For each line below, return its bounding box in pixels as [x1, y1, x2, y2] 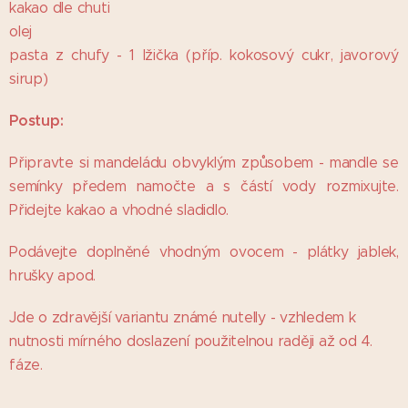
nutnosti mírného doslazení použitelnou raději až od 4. [9, 332, 373, 350]
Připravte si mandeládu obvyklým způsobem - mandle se [9, 154, 399, 171]
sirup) [9, 70, 48, 87]
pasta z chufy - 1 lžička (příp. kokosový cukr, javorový [9, 46, 399, 64]
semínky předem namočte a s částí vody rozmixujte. [9, 178, 399, 195]
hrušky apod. [9, 267, 97, 284]
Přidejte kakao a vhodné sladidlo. [9, 201, 229, 219]
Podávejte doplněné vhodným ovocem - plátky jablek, [9, 243, 399, 260]
